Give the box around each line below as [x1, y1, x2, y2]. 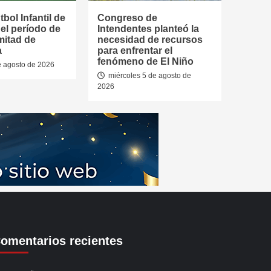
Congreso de [97, 13, 157, 23]
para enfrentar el [97, 45, 172, 56]
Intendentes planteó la [97, 24, 199, 34]
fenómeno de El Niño [97, 56, 194, 67]
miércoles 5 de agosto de [106, 71, 191, 80]
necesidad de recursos [97, 34, 203, 45]
